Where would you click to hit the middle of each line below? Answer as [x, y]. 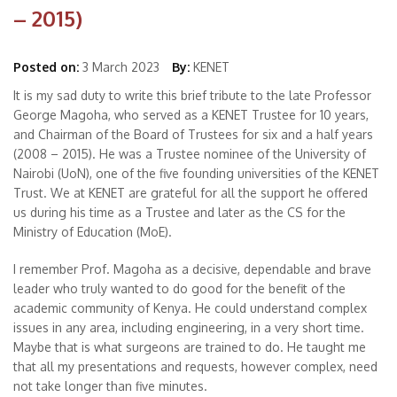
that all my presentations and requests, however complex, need [195, 366]
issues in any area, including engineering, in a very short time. [189, 327]
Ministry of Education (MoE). [93, 232]
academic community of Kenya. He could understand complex [190, 308]
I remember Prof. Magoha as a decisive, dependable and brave [192, 269]
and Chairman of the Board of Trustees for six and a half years [193, 134]
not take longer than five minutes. [110, 386]
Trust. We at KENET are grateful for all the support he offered [191, 193]
